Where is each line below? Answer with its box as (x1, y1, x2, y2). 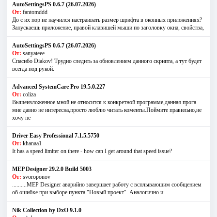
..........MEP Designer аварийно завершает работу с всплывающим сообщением (12, 181, 201, 188)
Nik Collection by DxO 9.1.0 (12, 206, 81, 214)
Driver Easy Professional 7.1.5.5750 (12, 132, 99, 139)
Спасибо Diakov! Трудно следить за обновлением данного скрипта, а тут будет (12, 57, 201, 64)
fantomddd (23, 8, 47, 15)
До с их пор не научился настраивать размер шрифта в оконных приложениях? (12, 16, 202, 23)
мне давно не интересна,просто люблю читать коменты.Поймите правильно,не (12, 106, 201, 113)
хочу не (12, 114, 31, 121)
